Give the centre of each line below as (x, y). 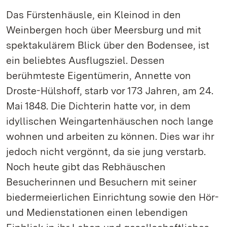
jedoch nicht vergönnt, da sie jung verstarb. (106, 152)
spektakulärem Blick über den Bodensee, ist (108, 45)
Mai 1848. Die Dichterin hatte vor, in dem (98, 106)
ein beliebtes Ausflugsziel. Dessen (85, 60)
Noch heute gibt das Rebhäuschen (86, 167)
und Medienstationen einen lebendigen (97, 212)
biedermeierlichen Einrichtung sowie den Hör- (112, 197)
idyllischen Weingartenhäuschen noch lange (110, 121)
